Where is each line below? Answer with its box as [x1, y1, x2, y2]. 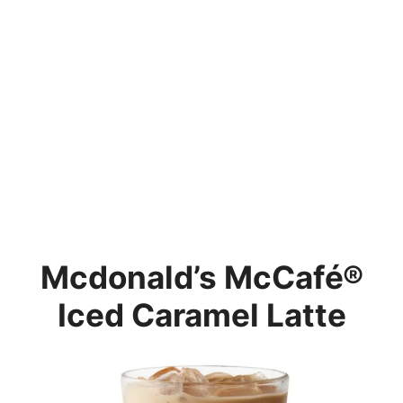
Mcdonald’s [40, 257, 224, 296]
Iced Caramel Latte [57, 295, 346, 334]
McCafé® [223, 257, 363, 296]
